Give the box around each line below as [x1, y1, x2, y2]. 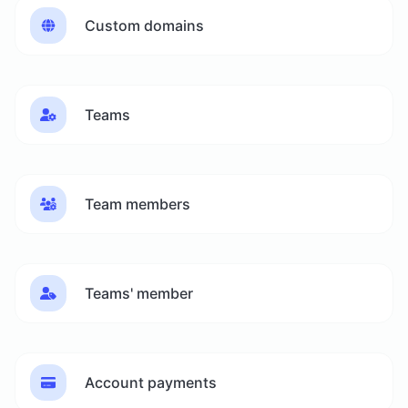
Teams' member [85, 284, 193, 303]
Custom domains [85, 16, 204, 36]
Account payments [85, 373, 217, 393]
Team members [85, 195, 190, 214]
